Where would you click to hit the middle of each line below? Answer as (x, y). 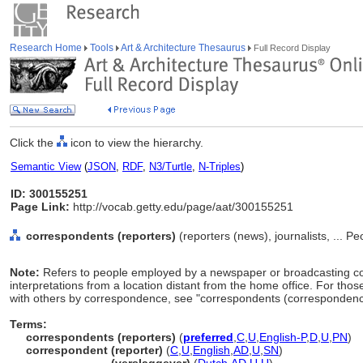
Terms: (28, 324)
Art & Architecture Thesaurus (184, 48)
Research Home (47, 48)
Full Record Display (291, 48)
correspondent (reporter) (96, 350)
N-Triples (220, 167)
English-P (283, 337)
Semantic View (46, 167)
